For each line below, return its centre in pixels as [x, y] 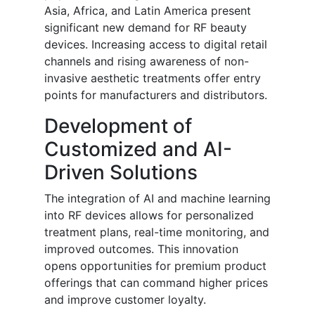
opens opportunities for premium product [155, 266]
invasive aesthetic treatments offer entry [153, 78]
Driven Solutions [121, 173]
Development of [118, 126]
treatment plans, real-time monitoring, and [157, 232]
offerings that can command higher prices [156, 283]
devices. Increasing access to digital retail [156, 45]
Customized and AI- [138, 149]
